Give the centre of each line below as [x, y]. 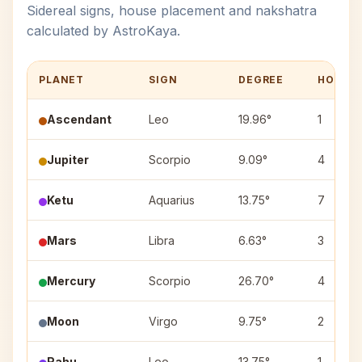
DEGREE [261, 80]
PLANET [62, 80]
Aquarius [172, 200]
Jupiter [68, 160]
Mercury [71, 281]
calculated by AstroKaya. [103, 31]
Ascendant [79, 119]
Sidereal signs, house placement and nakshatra [172, 11]
